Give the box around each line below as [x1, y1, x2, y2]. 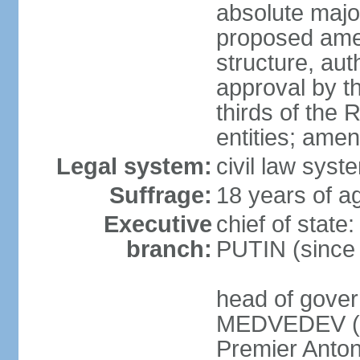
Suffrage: [108, 182, 212, 208]
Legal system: [55, 153, 212, 179]
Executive [103, 211, 212, 237]
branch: [125, 236, 212, 262]
